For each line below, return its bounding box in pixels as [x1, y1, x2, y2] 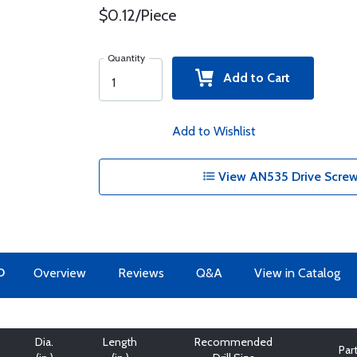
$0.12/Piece [98, 6, 176, 25]
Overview [33, 265, 86, 280]
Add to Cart [214, 70, 291, 85]
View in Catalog [253, 265, 340, 280]
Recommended [194, 335, 273, 349]
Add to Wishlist [171, 124, 256, 139]
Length [103, 335, 137, 349]
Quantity [107, 52, 145, 64]
